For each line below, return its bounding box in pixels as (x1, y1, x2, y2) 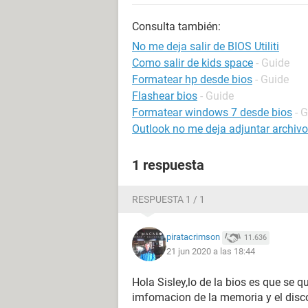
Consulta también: (132, 20, 221, 33)
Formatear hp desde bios (132, 73, 252, 86)
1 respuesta (132, 157, 204, 173)
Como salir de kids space (132, 56, 253, 69)
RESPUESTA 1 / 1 (132, 194, 205, 205)
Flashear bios (132, 89, 197, 102)
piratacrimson (166, 232, 220, 243)
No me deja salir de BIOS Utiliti (132, 40, 279, 53)
